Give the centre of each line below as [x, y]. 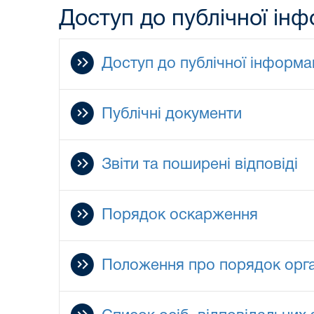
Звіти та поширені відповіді [200, 164]
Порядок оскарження [180, 215]
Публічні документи [172, 114]
